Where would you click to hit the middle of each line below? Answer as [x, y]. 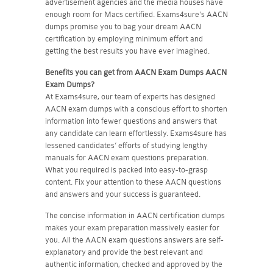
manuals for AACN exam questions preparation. [127, 158]
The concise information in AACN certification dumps [135, 215]
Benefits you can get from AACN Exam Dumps [124, 72]
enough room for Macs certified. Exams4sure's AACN [136, 14]
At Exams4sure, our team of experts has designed [130, 97]
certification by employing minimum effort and [124, 39]
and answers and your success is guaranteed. [123, 194]
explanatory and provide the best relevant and [124, 252]
